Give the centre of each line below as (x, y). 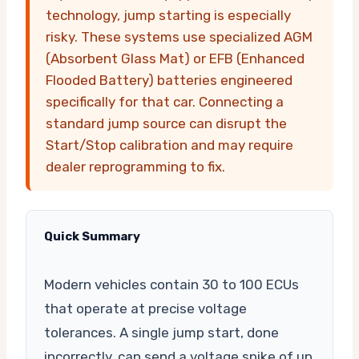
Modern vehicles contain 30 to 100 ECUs (171, 285)
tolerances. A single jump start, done (161, 333)
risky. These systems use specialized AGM (179, 37)
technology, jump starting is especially (168, 16)
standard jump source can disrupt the (166, 124)
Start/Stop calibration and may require (169, 145)
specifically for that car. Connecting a (165, 102)
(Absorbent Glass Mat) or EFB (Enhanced (175, 59)
